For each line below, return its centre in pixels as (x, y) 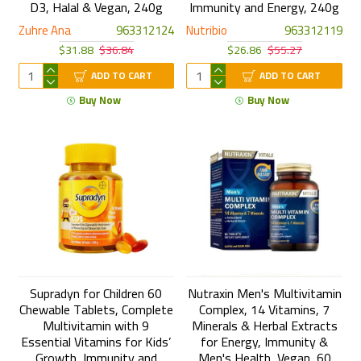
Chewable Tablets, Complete (96, 310)
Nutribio (207, 31)
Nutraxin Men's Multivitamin (264, 294)
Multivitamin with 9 (96, 326)
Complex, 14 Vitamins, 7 (265, 310)
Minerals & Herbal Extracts (264, 326)
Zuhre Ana (44, 31)
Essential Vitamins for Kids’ (96, 342)
